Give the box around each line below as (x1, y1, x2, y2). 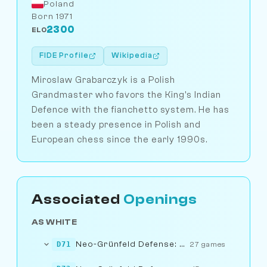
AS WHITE (32, 217, 77, 226)
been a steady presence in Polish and (32, 119, 201, 130)
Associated (32, 191, 123, 207)
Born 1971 (32, 11, 73, 21)
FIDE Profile (39, 51, 89, 60)
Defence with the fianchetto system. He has (32, 104, 229, 115)
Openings (123, 191, 197, 207)
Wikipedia (111, 51, 153, 60)
